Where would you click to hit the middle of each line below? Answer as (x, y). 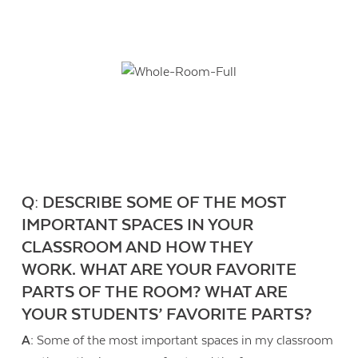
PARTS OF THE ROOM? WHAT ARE (155, 292)
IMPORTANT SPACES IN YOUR (138, 225)
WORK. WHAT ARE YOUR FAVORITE (159, 270)
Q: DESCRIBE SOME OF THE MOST (154, 203)
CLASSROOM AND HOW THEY (137, 247)
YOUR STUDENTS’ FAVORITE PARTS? (167, 314)
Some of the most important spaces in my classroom (184, 341)
